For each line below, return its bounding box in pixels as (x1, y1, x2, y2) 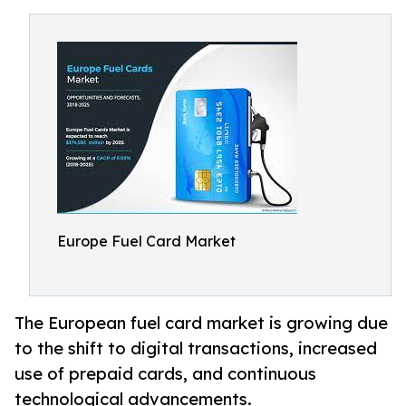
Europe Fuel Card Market (57, 232, 236, 250)
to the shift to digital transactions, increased (14, 338, 377, 359)
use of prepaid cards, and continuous (14, 363, 316, 384)
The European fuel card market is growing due (14, 313, 388, 333)
